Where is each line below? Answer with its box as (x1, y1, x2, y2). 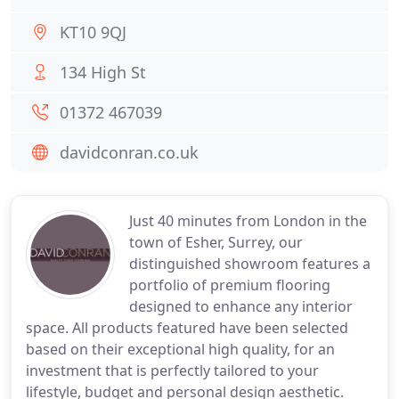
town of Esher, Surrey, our (129, 232, 303, 252)
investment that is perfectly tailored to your (26, 361, 319, 380)
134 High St (60, 61, 146, 83)
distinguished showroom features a (129, 254, 370, 273)
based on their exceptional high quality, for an (26, 339, 335, 359)
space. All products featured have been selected (26, 318, 348, 338)
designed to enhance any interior (129, 297, 353, 316)
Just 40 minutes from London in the (129, 211, 367, 231)
